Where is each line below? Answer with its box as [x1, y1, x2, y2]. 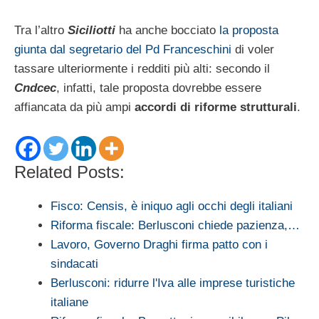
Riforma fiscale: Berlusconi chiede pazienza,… [51, 219, 300, 233]
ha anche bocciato [115, 23, 219, 37]
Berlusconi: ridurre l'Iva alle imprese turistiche [51, 276, 295, 291]
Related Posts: [14, 162, 125, 182]
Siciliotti [68, 23, 115, 37]
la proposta [219, 23, 278, 37]
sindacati [51, 257, 98, 271]
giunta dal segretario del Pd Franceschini [14, 42, 231, 56]
